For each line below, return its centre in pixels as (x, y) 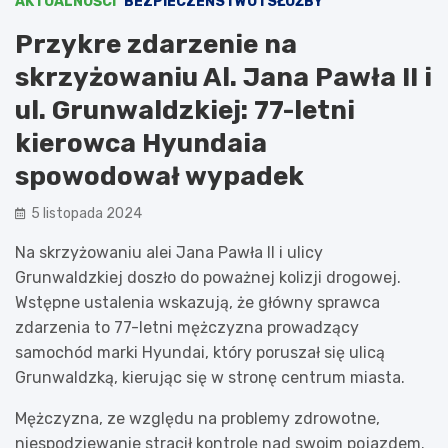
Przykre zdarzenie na (156, 44)
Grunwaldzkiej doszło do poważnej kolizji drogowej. (208, 277)
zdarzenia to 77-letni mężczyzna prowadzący (187, 327)
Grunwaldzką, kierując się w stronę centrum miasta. (210, 377)
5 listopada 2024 (86, 213)
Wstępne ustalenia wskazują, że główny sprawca (197, 302)
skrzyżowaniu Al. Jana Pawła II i (223, 77)
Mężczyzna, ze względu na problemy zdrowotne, (197, 418)
